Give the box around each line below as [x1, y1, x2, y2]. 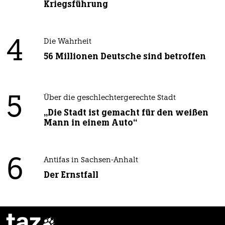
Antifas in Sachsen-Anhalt [43, 156, 138, 164]
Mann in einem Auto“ [43, 117, 137, 128]
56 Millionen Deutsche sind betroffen [43, 50, 206, 62]
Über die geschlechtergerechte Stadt [43, 94, 176, 102]
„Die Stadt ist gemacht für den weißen [43, 106, 208, 118]
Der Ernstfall [43, 169, 98, 180]
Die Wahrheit [43, 38, 91, 46]
